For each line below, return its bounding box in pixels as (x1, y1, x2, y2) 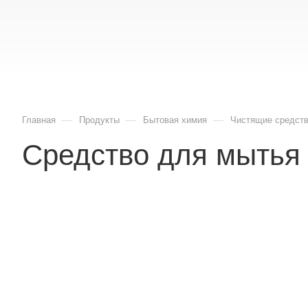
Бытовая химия (143, 115, 207, 125)
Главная (22, 115, 56, 125)
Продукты (79, 115, 120, 125)
